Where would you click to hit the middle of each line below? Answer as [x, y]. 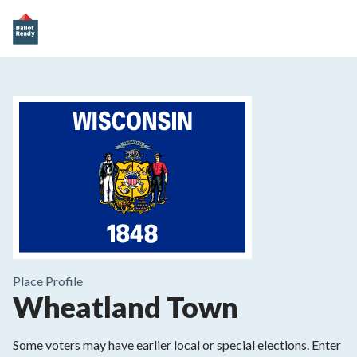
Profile [63, 281]
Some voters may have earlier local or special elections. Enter [177, 345]
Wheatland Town [126, 307]
